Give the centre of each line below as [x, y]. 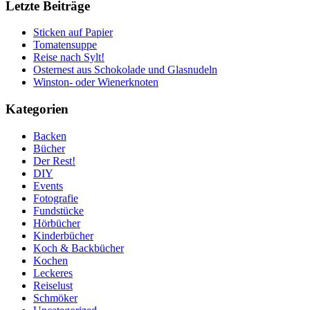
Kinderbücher [63, 235]
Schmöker [55, 298]
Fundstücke [58, 210]
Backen [50, 136]
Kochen [51, 260]
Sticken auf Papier [73, 33]
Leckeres [53, 273]
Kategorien [37, 109]
